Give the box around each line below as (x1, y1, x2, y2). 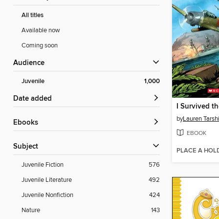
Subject (18, 142, 38, 152)
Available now (22, 26, 60, 35)
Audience (18, 59, 44, 68)
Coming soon (22, 42, 58, 50)
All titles (22, 11, 44, 20)
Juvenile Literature (22, 176, 72, 184)
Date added (19, 94, 52, 104)
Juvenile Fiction (22, 161, 64, 169)
